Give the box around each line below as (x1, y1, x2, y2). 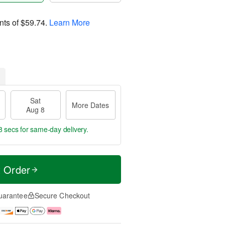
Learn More (49, 16, 90, 28)
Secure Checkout (34, 190, 90, 200)
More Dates (72, 100, 109, 110)
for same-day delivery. (18, 124, 88, 134)
